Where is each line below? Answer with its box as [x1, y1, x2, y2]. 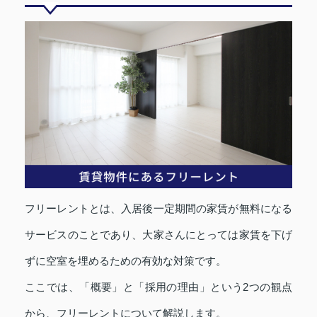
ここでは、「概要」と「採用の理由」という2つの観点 [25, 281, 292, 294]
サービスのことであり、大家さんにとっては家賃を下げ [25, 229, 292, 241]
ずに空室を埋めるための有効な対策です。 [25, 255, 226, 267]
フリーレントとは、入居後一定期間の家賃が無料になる [25, 202, 292, 215]
